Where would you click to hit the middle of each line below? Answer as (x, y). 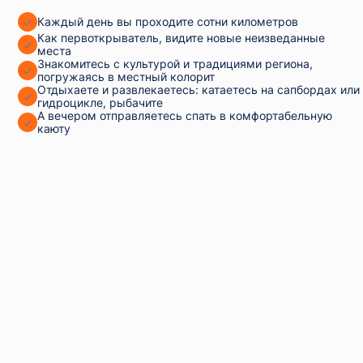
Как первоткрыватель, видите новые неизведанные (181, 38)
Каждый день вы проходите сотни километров (168, 21)
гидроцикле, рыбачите (100, 102)
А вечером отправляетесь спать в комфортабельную (185, 115)
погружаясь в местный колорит (126, 77)
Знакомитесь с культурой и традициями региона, (175, 64)
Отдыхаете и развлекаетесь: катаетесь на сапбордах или (199, 90)
